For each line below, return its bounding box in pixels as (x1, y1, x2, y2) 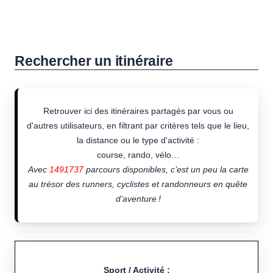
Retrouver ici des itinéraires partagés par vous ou (43, 106, 233, 116)
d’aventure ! (115, 194, 161, 204)
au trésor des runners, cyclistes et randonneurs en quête (29, 179, 247, 190)
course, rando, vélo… (96, 150, 180, 160)
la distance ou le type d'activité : (77, 135, 199, 146)
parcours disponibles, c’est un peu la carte (83, 165, 249, 175)
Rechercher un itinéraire (15, 53, 173, 69)
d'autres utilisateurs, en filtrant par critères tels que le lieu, (27, 121, 249, 131)
